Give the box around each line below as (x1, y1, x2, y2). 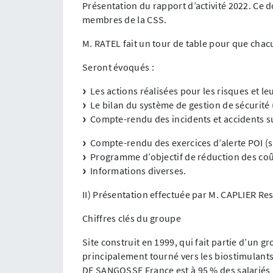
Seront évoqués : (82, 60, 154, 73)
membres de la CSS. (82, 13, 167, 26)
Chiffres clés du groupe (82, 211, 181, 224)
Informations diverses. (86, 164, 186, 177)
